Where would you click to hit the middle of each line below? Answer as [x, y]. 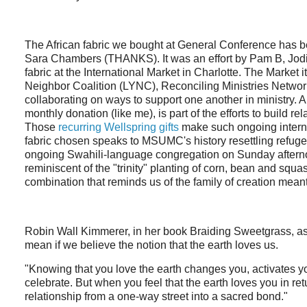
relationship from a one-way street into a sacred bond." [156, 297]
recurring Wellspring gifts [119, 127]
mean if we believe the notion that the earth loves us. [151, 245]
